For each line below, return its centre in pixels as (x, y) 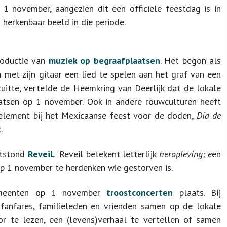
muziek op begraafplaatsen (103, 61)
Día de (209, 115)
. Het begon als (190, 61)
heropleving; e (185, 154)
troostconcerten (143, 192)
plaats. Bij (200, 192)
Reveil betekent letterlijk (108, 154)
